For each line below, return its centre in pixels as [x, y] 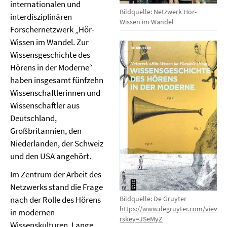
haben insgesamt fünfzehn [57, 80]
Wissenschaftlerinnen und [55, 93]
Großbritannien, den [46, 131]
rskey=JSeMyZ [141, 219]
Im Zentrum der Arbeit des [56, 174]
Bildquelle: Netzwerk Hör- [158, 11]
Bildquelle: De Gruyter [153, 198]
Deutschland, [33, 118]
